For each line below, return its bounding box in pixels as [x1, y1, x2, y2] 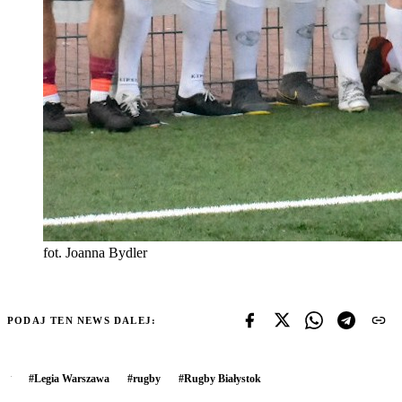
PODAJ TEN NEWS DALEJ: [7, 314, 157, 326]
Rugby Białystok [184, 371, 261, 385]
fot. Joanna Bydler [43, 244, 147, 260]
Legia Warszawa [34, 371, 109, 385]
